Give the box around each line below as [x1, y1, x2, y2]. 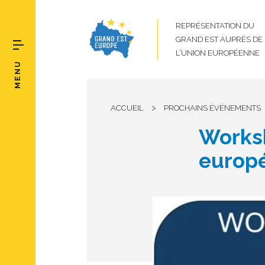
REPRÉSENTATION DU [176, 21, 254, 30]
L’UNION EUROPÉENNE [176, 49, 260, 57]
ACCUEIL [111, 104, 144, 112]
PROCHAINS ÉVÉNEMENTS [164, 104, 261, 112]
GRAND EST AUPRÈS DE [176, 35, 263, 44]
